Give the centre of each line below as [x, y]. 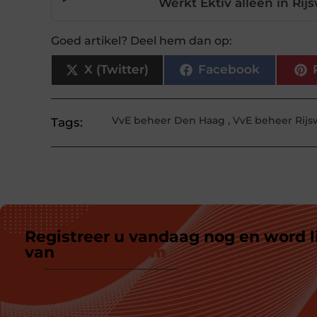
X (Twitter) [116, 70]
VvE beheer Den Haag [169, 120]
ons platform [113, 252]
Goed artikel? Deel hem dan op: [142, 40]
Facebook [229, 70]
